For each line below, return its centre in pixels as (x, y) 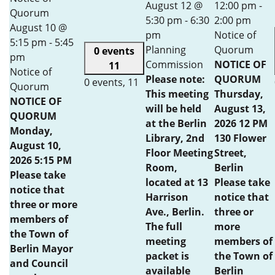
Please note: (175, 79)
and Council (39, 263)
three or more (44, 204)
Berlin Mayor (41, 249)
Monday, (31, 131)
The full (164, 227)
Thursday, (239, 94)
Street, (230, 153)
